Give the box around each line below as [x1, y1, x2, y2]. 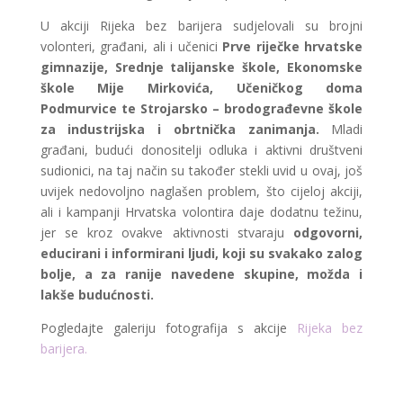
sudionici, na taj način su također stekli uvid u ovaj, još [40, 162, 363, 179]
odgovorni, [293, 224, 363, 241]
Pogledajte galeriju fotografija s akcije [40, 319, 298, 336]
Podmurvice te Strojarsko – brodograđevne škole [40, 100, 363, 117]
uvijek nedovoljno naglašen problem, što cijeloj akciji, [40, 183, 363, 200]
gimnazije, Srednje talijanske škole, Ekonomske [40, 58, 363, 76]
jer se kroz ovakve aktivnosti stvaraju [40, 224, 294, 241]
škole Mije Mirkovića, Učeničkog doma [40, 79, 363, 96]
